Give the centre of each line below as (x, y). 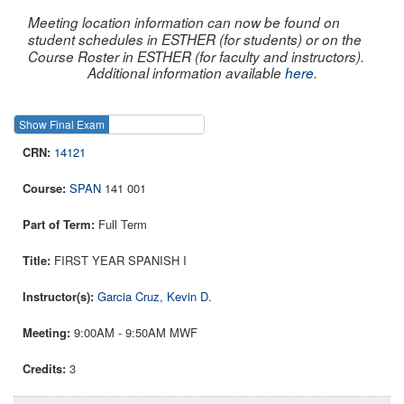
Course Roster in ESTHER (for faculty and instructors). (196, 56)
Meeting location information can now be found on (184, 22)
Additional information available (186, 72)
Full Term (123, 225)
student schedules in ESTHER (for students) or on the (195, 39)
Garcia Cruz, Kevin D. (155, 297)
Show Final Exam (62, 124)
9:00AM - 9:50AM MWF (136, 333)
